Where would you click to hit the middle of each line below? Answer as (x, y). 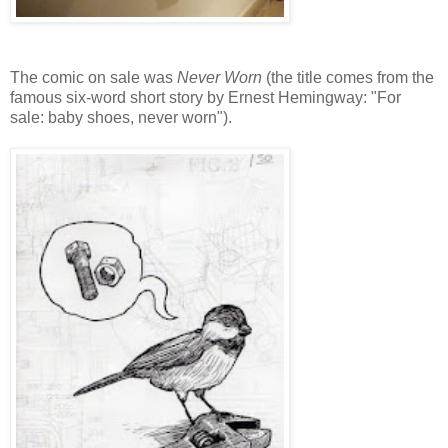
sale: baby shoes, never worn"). (121, 117)
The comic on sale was (91, 77)
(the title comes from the (348, 77)
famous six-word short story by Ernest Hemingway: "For (205, 97)
